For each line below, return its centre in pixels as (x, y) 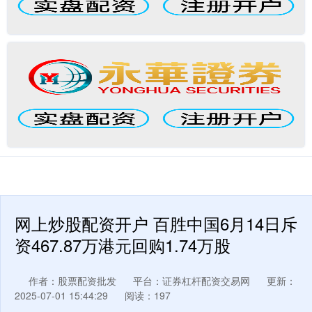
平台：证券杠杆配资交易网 (192, 281)
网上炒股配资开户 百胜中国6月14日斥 (156, 224)
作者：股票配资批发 (74, 281)
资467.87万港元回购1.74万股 (123, 245)
